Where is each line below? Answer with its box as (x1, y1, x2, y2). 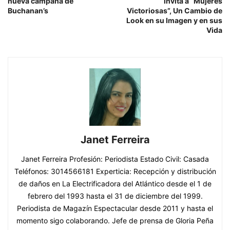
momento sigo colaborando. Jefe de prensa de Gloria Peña (16, 216, 214, 225)
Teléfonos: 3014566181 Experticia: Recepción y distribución (14, 167, 216, 176)
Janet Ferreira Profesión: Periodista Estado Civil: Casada (21, 155, 209, 164)
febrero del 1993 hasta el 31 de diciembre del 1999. (27, 191, 203, 201)
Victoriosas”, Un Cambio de (127, 6, 222, 15)
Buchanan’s (8, 6, 48, 15)
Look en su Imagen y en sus (126, 15, 222, 25)
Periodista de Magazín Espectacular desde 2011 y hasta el (17, 204, 213, 213)
